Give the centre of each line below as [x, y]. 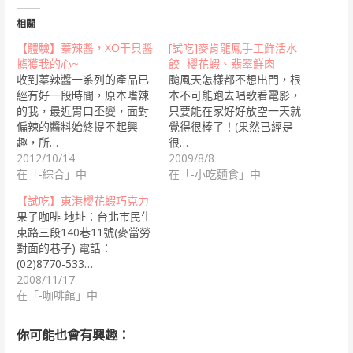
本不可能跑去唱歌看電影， [234, 95]
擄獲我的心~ [47, 63]
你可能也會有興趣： [73, 335]
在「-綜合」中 [51, 174]
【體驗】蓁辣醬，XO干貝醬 [84, 48]
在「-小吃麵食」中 [214, 174]
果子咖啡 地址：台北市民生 [84, 217]
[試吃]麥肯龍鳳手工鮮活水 [232, 48]
